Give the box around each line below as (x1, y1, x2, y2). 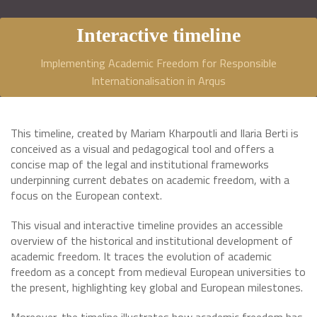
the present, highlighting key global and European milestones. (11, 279, 303, 296)
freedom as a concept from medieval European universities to (11, 263, 306, 280)
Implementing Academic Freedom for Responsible (40, 54, 277, 71)
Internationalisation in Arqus (91, 72, 226, 89)
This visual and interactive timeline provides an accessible (11, 217, 283, 234)
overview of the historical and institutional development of (11, 232, 293, 249)
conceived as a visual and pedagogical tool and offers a (11, 140, 274, 157)
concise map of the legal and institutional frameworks (11, 156, 269, 173)
